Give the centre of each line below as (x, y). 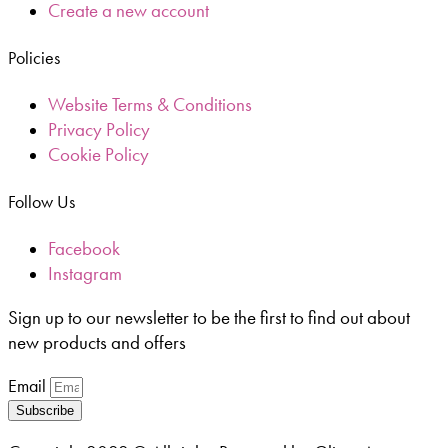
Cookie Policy (98, 155)
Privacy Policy (99, 130)
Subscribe (45, 410)
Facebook (84, 248)
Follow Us (41, 201)
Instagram (85, 273)
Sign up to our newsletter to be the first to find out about (209, 318)
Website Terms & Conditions (150, 105)
